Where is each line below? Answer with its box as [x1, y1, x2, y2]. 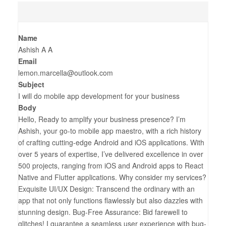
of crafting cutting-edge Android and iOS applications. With [18, 137, 204, 147]
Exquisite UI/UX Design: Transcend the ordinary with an [18, 184, 195, 194]
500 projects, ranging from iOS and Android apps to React [18, 160, 203, 171]
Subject [18, 79, 44, 89]
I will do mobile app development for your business [18, 91, 180, 101]
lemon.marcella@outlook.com [18, 68, 113, 78]
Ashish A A [18, 44, 52, 54]
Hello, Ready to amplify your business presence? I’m [18, 114, 186, 124]
